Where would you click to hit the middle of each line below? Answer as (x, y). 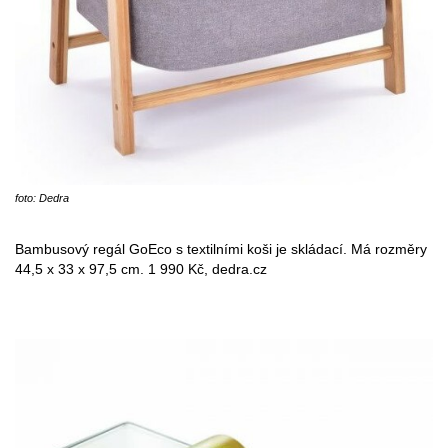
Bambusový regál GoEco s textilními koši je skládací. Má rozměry (221, 248)
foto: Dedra (42, 197)
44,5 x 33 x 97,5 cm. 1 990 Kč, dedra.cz (141, 268)
